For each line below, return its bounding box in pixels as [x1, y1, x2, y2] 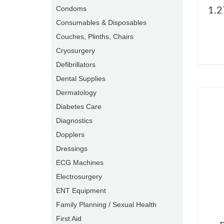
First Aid [56, 214, 81, 222]
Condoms [56, 4, 86, 12]
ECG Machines [56, 158, 103, 166]
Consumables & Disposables [56, 18, 146, 26]
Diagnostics [56, 116, 92, 124]
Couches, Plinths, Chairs [56, 32, 133, 40]
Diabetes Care [56, 102, 101, 110]
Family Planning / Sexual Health [56, 200, 156, 208]
